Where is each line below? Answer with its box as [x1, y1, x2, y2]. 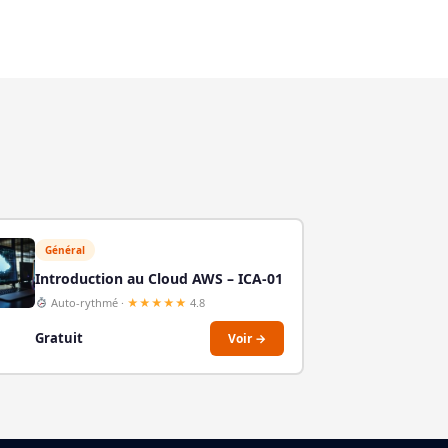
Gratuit [35, 329, 84, 348]
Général [45, 242, 86, 257]
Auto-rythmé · [48, 294, 127, 310]
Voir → [228, 329, 267, 347]
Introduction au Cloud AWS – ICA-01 [35, 268, 284, 288]
